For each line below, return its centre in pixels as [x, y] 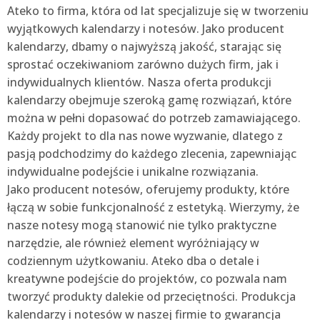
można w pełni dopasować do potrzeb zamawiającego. [154, 117]
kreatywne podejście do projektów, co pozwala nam [147, 278]
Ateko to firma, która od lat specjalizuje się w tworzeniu [158, 10]
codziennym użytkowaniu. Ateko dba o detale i [133, 260]
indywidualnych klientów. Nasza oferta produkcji [139, 82]
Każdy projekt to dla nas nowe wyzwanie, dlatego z [145, 135]
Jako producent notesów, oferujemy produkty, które [148, 189]
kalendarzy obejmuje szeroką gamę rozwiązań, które [149, 100]
